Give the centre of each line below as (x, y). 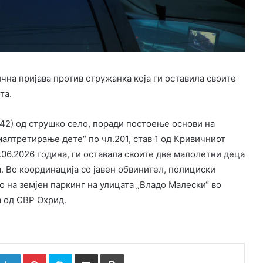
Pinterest (62, 253)
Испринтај (142, 253)
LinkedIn (35, 253)
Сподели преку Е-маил (107, 253)
